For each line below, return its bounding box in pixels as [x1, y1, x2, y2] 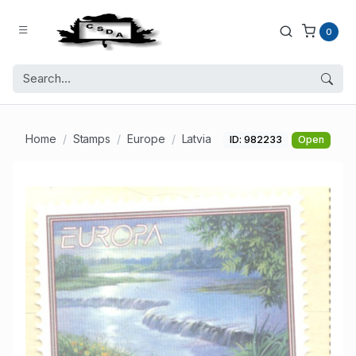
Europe [127, 132, 165, 146]
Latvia [181, 132, 212, 146]
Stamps [72, 132, 111, 146]
